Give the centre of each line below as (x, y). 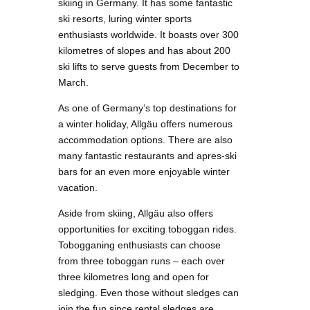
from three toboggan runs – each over (142, 261)
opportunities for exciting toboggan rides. (147, 229)
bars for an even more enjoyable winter (144, 171)
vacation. (78, 187)
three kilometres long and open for (134, 276)
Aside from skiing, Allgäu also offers (136, 213)
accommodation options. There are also (145, 139)
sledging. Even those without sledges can (148, 292)
